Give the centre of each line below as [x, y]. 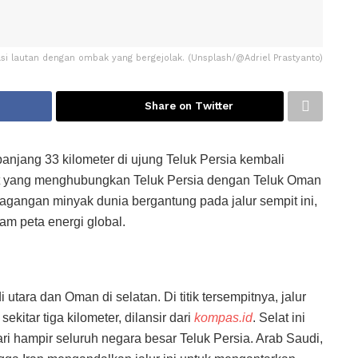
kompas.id [223, 317]
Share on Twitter [189, 105]
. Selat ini [279, 317]
